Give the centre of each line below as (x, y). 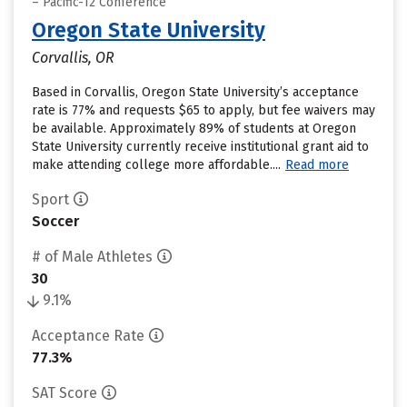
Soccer (55, 221)
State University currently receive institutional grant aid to (200, 147)
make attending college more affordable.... (156, 165)
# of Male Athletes (92, 257)
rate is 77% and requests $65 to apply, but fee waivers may (203, 110)
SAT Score (65, 393)
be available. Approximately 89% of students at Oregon (194, 129)
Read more (317, 165)
